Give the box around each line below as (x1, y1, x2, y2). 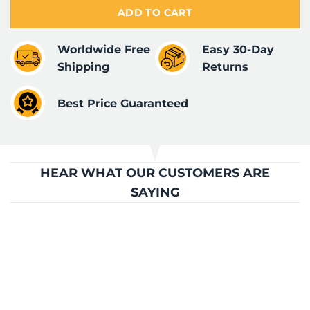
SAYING (130, 185, 180, 200)
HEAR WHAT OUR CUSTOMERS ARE (40, 165, 270, 181)
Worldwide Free (57, 43, 150, 57)
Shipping (57, 60, 109, 74)
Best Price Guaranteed (57, 96, 188, 110)
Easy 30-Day (201, 43, 274, 57)
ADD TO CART (117, 6, 193, 19)
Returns (201, 60, 248, 74)
